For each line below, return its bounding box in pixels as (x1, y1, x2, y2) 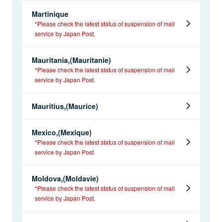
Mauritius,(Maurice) (32, 101, 98, 111)
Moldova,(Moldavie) (32, 173, 99, 184)
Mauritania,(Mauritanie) (32, 55, 111, 65)
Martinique (32, 9, 68, 19)
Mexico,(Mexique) (32, 127, 92, 138)
